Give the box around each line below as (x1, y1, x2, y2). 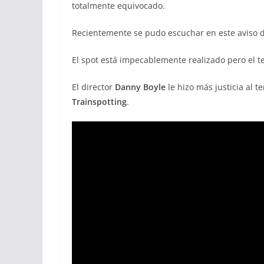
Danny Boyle (115, 81, 166, 93)
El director (72, 81, 115, 93)
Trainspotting (72, 96, 127, 107)
